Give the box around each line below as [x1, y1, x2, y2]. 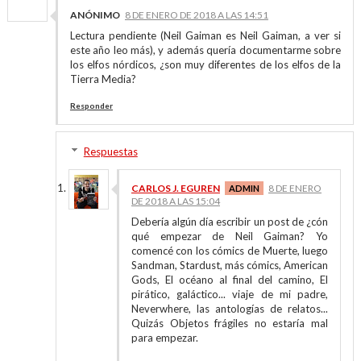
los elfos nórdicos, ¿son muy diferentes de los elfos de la [69, 58, 342, 71]
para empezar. [131, 331, 198, 344]
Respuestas [83, 145, 138, 158]
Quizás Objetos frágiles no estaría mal [131, 317, 329, 330]
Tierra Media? [69, 73, 136, 85]
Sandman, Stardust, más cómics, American [131, 259, 329, 272]
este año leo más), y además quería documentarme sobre [69, 44, 342, 56]
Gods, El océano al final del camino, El [131, 273, 329, 286]
